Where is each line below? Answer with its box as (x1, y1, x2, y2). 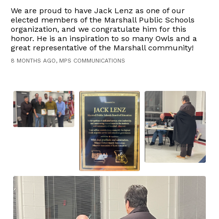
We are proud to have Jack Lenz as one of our (11, 6, 185, 16)
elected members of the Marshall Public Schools (11, 15, 195, 25)
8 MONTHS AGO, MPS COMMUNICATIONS (11, 57, 126, 65)
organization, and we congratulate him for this (11, 24, 187, 34)
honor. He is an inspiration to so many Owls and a (11, 34, 197, 44)
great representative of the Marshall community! (11, 43, 194, 53)
